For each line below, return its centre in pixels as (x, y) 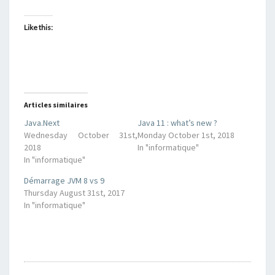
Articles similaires (56, 105)
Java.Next (42, 123)
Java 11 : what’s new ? (177, 123)
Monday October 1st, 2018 (186, 135)
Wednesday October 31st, (81, 135)
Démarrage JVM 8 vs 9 (64, 180)
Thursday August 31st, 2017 (74, 193)
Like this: (38, 27)
